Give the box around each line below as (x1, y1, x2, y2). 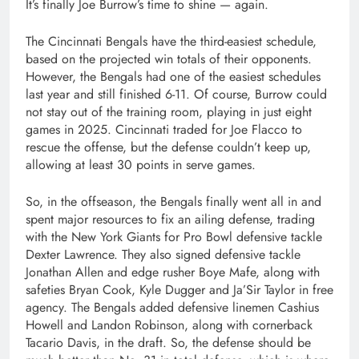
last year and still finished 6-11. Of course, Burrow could (26, 84, 327, 103)
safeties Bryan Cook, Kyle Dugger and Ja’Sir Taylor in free (26, 280, 333, 299)
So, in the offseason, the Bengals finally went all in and (26, 192, 321, 211)
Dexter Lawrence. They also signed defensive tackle (26, 244, 301, 264)
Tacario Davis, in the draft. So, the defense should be (26, 333, 311, 352)
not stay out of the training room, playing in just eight (26, 102, 312, 121)
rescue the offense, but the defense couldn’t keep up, (26, 137, 311, 156)
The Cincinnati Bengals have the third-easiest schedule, (26, 31, 317, 50)
